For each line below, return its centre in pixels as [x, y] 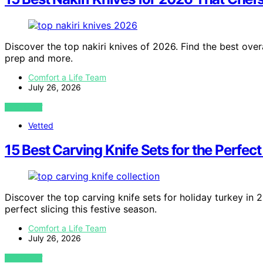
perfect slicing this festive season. [81, 209]
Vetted [41, 125]
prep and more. [39, 58]
